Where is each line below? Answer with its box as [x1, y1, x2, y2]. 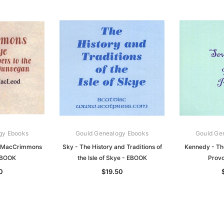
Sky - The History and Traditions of [62, 142, 162, 150]
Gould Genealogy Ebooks [75, 129, 149, 137]
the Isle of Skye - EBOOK [77, 153, 147, 161]
